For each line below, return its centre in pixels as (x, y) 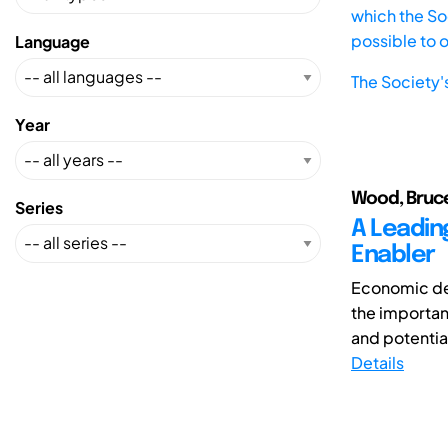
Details (377, 362)
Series (39, 207)
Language (52, 41)
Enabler (393, 255)
